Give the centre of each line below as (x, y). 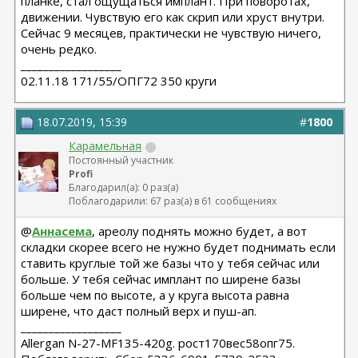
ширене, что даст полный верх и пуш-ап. (139, 311)
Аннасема (62, 231)
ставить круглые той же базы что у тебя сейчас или (171, 263)
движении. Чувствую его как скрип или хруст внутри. (173, 17)
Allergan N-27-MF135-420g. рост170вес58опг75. (158, 343)
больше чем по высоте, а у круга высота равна (155, 295)
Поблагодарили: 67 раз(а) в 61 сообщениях (173, 201)
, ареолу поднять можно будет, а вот (200, 231)
